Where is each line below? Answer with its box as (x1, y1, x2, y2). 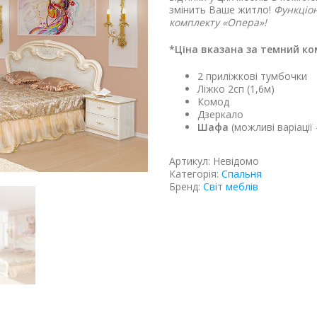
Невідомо (212, 154, 259, 168)
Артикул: (168, 154, 213, 168)
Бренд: (168, 180, 203, 194)
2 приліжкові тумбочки (197, 69, 307, 83)
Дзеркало (197, 108, 243, 122)
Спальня (221, 167, 262, 181)
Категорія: (168, 167, 221, 181)
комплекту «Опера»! (168, 16, 267, 30)
